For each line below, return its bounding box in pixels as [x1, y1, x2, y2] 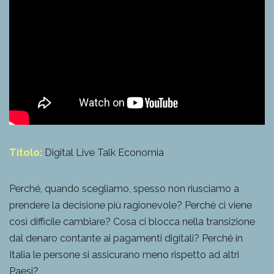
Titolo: [9, 146, 42, 158]
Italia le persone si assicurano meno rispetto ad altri [9, 248, 239, 261]
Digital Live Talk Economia [42, 146, 164, 158]
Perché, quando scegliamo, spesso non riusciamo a [9, 182, 239, 194]
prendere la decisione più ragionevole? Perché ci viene [9, 199, 252, 211]
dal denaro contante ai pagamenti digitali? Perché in [9, 232, 243, 244]
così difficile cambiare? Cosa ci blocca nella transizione [9, 215, 255, 228]
